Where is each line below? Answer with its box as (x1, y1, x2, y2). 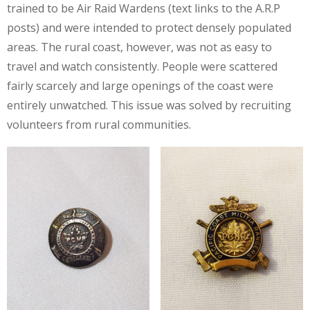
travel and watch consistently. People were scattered (7, 59, 277, 74)
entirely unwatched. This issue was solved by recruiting (7, 98, 291, 113)
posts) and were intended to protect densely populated (7, 20, 291, 35)
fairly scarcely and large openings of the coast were (7, 78, 273, 93)
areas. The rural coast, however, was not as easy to (7, 39, 272, 55)
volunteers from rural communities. (7, 117, 191, 132)
